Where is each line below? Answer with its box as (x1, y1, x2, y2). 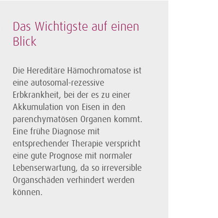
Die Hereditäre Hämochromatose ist (13, 66, 142, 75)
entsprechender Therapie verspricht (13, 139, 141, 148)
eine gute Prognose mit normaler (13, 151, 132, 161)
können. (13, 187, 43, 197)
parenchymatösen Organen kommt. (13, 114, 143, 124)
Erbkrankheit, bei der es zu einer (13, 90, 130, 100)
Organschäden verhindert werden (13, 175, 135, 185)
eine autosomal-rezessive (13, 78, 104, 88)
